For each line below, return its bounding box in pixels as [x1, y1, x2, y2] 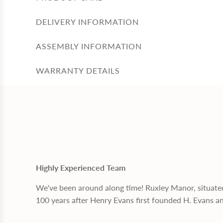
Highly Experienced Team [36, 162, 125, 172]
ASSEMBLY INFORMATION [36, 41, 142, 51]
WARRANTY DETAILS [36, 65, 120, 75]
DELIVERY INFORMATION [36, 16, 139, 26]
